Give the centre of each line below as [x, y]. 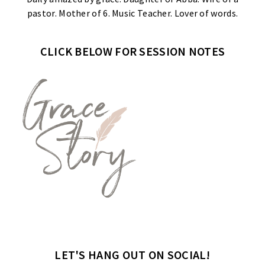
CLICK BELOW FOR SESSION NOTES [132, 51]
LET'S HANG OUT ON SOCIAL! [132, 254]
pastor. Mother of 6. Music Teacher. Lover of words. [132, 13]
